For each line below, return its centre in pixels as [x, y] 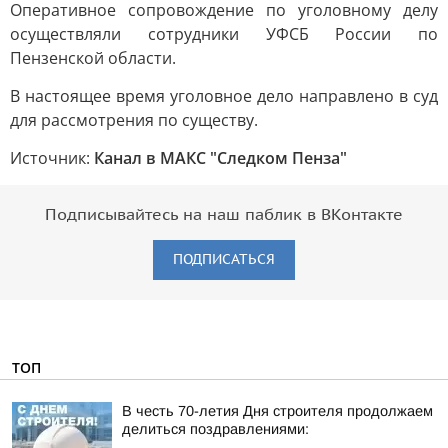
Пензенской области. [93, 58]
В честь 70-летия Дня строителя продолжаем [277, 411]
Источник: [52, 158]
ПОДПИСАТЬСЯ [224, 259]
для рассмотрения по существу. [134, 120]
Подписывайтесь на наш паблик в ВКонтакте [224, 215]
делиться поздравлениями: [215, 429]
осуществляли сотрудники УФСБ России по [224, 34]
